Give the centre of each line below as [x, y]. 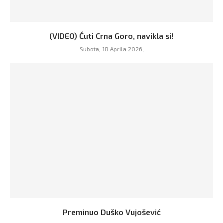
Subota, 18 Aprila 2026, [111, 49]
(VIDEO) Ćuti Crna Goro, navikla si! [111, 36]
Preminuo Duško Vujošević [111, 212]
